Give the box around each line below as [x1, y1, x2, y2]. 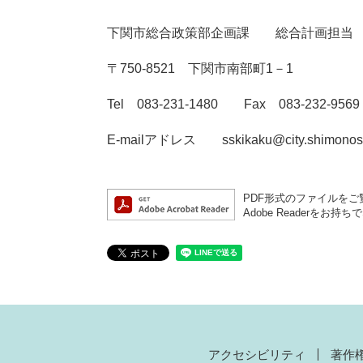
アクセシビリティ [208, 347, 305, 361]
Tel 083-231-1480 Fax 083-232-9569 [107, 96, 360, 111]
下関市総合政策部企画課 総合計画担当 [107, 25, 353, 40]
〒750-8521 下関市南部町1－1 [107, 61, 293, 75]
